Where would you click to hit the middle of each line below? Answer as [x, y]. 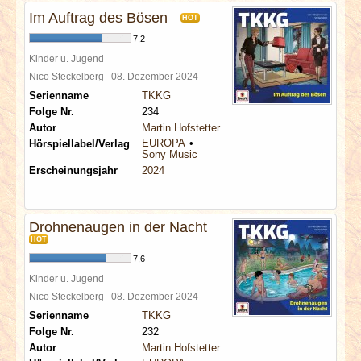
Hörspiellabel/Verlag [79, 144]
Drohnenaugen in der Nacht [118, 227]
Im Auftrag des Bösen [98, 18]
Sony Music [170, 154]
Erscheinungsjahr [73, 170]
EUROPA [164, 143]
